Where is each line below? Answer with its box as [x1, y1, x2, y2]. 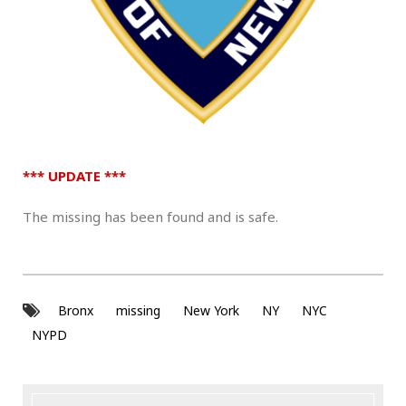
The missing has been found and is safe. [23, 208, 278, 227]
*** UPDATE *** [23, 167, 126, 186]
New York [183, 301, 239, 319]
